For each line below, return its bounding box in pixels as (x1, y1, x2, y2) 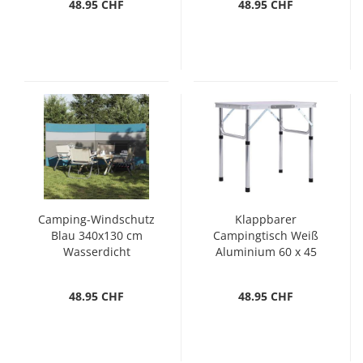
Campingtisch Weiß (213, 228, 318, 243)
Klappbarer (235, 211, 297, 227)
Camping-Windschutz (38, 211, 155, 227)
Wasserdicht (62, 244, 130, 259)
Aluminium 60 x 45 (215, 244, 317, 259)
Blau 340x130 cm (50, 228, 143, 243)
